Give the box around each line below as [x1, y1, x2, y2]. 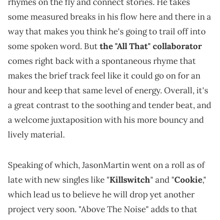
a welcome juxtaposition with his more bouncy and [8, 114, 204, 125]
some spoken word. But [8, 40, 100, 52]
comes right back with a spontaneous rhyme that [8, 55, 196, 66]
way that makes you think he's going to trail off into [8, 26, 206, 37]
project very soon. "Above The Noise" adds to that [8, 203, 197, 215]
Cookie [174, 174, 202, 185]
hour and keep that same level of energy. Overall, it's [8, 84, 208, 96]
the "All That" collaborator [100, 40, 202, 52]
